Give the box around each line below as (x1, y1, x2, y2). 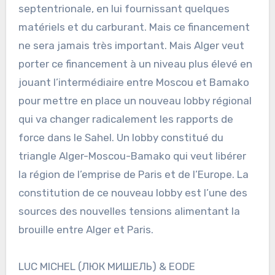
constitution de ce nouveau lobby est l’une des (18, 186, 247, 199)
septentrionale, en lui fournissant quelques (18, 2, 230, 15)
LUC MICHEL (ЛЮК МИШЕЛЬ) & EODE (18, 260, 195, 273)
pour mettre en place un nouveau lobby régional (18, 94, 252, 107)
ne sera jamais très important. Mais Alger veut (18, 39, 244, 52)
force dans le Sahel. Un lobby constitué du (18, 131, 223, 144)
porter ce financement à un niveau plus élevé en (18, 57, 252, 70)
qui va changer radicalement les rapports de (18, 112, 233, 125)
